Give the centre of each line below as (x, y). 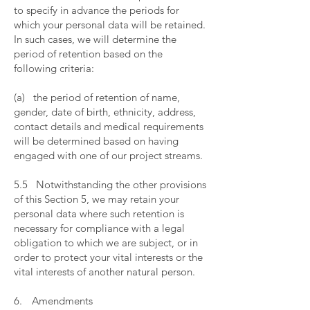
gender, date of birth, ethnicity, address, (105, 112)
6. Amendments (55, 301)
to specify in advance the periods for (97, 10)
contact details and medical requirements (109, 126)
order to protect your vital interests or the (108, 257)
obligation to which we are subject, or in (106, 243)
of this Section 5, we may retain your (97, 199)
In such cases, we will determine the (95, 39)
